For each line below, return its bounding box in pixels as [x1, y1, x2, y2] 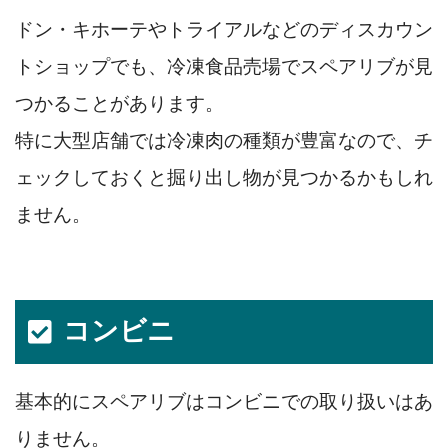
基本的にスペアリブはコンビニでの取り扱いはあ [15, 390, 433, 412]
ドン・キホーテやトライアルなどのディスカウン [15, 18, 433, 40]
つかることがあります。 [15, 92, 224, 114]
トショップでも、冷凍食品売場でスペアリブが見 [15, 55, 433, 77]
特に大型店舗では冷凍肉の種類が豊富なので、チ [15, 129, 433, 151]
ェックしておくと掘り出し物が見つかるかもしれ [15, 166, 433, 188]
